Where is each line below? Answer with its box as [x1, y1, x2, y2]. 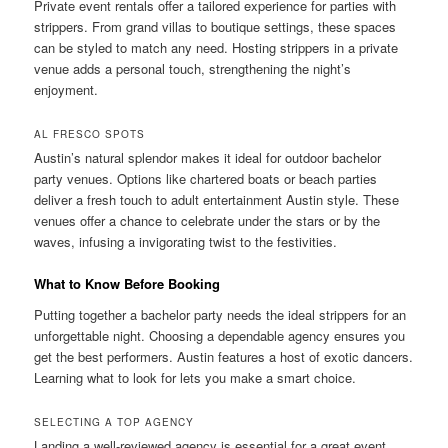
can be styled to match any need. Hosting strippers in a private [34, 37, 399, 57]
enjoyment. [34, 79, 99, 99]
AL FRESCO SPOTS [34, 126, 146, 141]
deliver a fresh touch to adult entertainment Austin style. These [34, 189, 400, 209]
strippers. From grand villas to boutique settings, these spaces [34, 16, 397, 36]
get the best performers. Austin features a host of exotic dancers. [34, 347, 414, 367]
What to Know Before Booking [34, 273, 221, 293]
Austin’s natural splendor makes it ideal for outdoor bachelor [34, 147, 382, 167]
